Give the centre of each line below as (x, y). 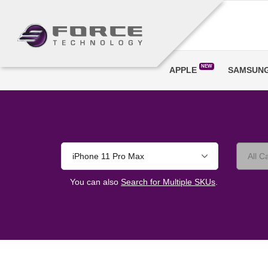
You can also (95, 182)
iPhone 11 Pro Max (108, 156)
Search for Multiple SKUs (168, 182)
